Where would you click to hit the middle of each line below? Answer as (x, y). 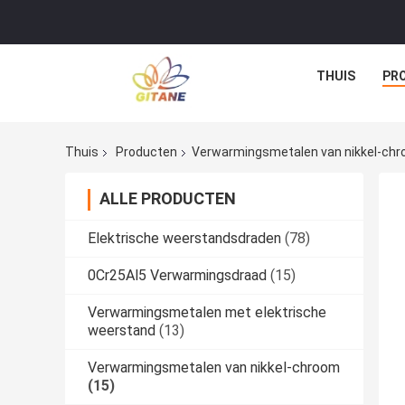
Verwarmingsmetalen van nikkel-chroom (214, 368)
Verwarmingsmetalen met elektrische (207, 313)
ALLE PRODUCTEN (168, 199)
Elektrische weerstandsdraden (184, 239)
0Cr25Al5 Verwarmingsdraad (177, 276)
